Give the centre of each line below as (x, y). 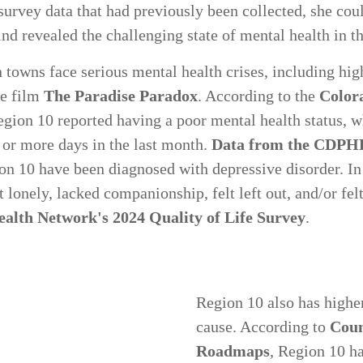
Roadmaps (233, 351)
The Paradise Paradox (121, 96)
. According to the (258, 96)
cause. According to (263, 327)
